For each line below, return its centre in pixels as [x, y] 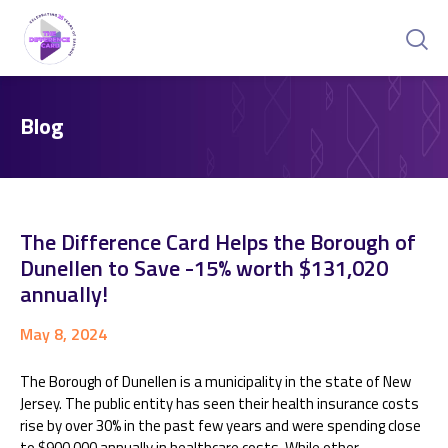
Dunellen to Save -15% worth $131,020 [204, 268]
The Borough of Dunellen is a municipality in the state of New [215, 381]
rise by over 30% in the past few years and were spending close [220, 425]
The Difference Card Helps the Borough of [218, 242]
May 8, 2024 [63, 334]
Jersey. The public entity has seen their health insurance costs [219, 403]
